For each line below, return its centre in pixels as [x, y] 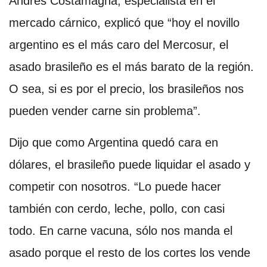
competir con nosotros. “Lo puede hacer [115, 186]
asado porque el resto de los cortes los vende [130, 252]
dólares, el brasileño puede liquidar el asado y [130, 164]
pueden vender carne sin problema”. [105, 111]
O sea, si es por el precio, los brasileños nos [126, 89]
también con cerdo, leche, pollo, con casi [117, 208]
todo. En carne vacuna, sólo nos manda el [121, 230]
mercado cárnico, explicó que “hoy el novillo [124, 22]
